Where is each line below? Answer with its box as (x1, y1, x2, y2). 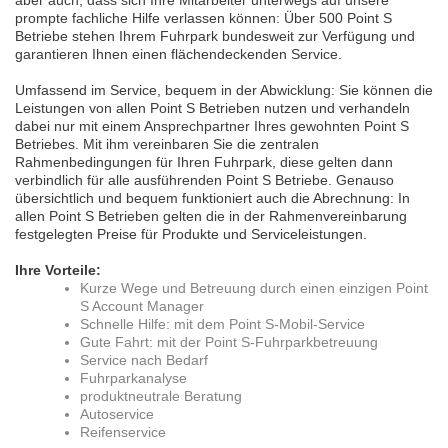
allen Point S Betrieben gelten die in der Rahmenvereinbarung (15, 208, 407, 225)
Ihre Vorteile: (15, 262, 101, 279)
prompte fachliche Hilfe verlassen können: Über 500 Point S (15, 10, 392, 27)
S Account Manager (80, 298, 204, 315)
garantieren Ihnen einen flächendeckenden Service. (15, 46, 342, 63)
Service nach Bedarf (80, 352, 208, 369)
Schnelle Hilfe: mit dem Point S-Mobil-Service (80, 316, 365, 333)
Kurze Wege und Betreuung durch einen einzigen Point (80, 280, 428, 297)
